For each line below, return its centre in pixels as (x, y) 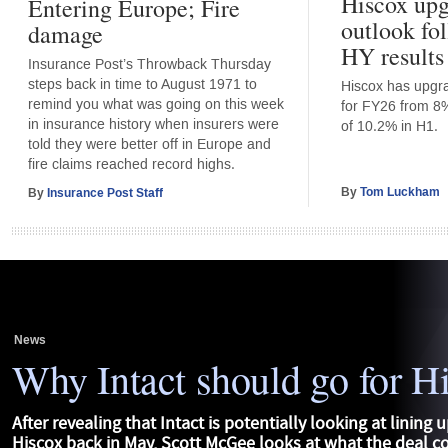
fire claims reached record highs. (131, 165)
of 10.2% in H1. (389, 126)
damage (65, 34)
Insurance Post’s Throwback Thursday (149, 65)
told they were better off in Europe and (149, 145)
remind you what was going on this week (155, 105)
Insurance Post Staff (104, 192)
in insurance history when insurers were (153, 125)
